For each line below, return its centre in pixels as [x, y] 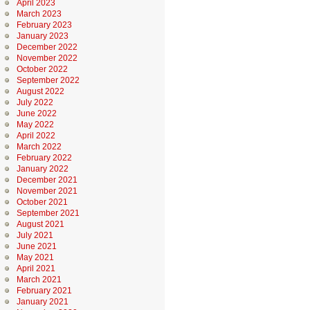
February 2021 [44, 291]
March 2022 [39, 147]
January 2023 [42, 36]
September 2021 [48, 213]
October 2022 [42, 69]
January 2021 [42, 302]
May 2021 [35, 257]
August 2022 [40, 91]
